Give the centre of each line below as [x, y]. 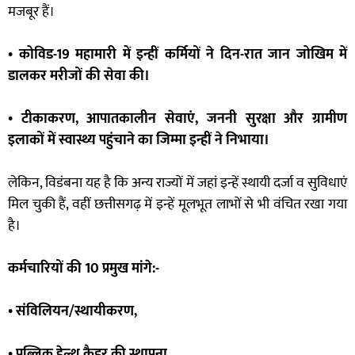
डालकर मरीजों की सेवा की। [79, 76]
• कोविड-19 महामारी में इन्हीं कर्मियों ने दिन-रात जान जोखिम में [177, 55]
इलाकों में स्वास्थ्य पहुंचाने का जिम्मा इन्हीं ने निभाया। [139, 141]
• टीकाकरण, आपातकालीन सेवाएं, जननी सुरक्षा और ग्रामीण [177, 119]
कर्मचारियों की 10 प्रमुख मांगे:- [84, 269]
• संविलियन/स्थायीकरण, [73, 312]
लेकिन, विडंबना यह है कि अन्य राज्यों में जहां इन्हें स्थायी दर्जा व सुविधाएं [177, 183]
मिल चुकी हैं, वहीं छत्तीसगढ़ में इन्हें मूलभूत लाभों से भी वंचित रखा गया [177, 205]
